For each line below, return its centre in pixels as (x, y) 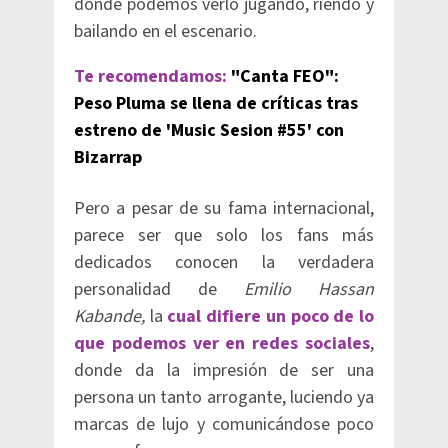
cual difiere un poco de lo (271, 316)
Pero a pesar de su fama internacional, (224, 208)
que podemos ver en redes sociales (222, 343)
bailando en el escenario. (167, 31)
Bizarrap (108, 157)
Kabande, (109, 316)
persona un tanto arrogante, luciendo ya (224, 397)
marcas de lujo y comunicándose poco (224, 424)
